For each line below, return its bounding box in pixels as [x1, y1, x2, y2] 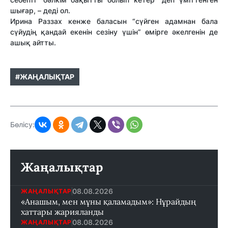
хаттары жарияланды [21, 207, 104, 217]
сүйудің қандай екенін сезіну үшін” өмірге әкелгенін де [10, 27, 218, 37]
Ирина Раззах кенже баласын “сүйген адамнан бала [10, 17, 218, 26]
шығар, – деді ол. [10, 6, 70, 15]
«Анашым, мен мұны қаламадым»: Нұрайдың [21, 196, 196, 207]
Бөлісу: [10, 120, 35, 129]
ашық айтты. [10, 38, 56, 47]
